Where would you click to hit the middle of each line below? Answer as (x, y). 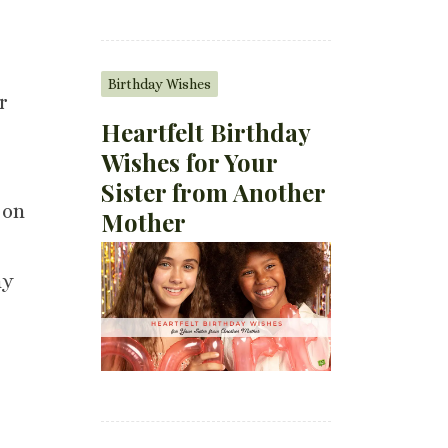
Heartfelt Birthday (206, 131)
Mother (144, 221)
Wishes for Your (189, 161)
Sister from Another (213, 191)
